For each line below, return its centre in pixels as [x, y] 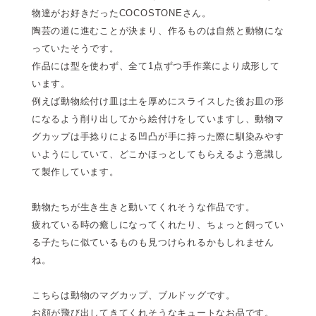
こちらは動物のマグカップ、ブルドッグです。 [133, 295]
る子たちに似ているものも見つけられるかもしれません [153, 242]
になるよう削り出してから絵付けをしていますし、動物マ [158, 119]
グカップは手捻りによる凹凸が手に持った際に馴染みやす [158, 136]
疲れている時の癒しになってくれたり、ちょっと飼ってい [158, 224]
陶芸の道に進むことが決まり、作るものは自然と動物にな [158, 30]
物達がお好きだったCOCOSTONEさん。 [121, 13]
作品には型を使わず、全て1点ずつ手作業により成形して [156, 66]
